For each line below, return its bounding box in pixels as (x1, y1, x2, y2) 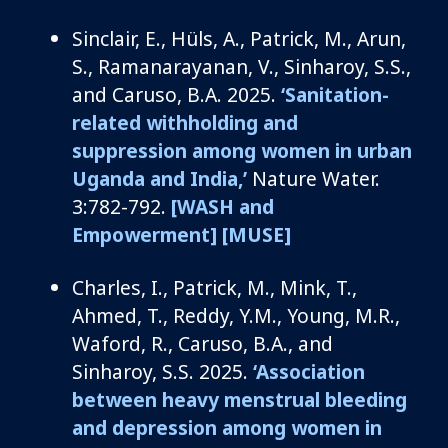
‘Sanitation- (281, 80, 389, 108)
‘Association (253, 357, 365, 385)
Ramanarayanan (98, 52, 248, 80)
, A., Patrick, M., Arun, (213, 24, 406, 52)
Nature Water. (247, 164, 380, 192)
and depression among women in (72, 413, 382, 441)
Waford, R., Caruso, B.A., (72, 329, 298, 357)
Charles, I (72, 273, 158, 301)
